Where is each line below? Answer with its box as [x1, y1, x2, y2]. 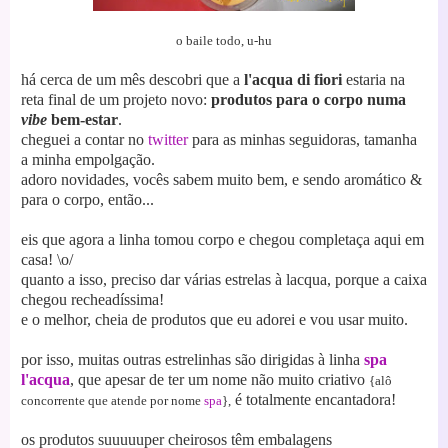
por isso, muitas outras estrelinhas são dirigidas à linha [21, 350, 364, 368]
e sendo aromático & [292, 170, 422, 188]
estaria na [342, 70, 405, 88]
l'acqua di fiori [244, 70, 342, 88]
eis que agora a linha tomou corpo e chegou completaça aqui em [21, 230, 424, 248]
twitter [148, 130, 188, 148]
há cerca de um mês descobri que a [21, 70, 244, 88]
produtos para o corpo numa [211, 90, 406, 108]
